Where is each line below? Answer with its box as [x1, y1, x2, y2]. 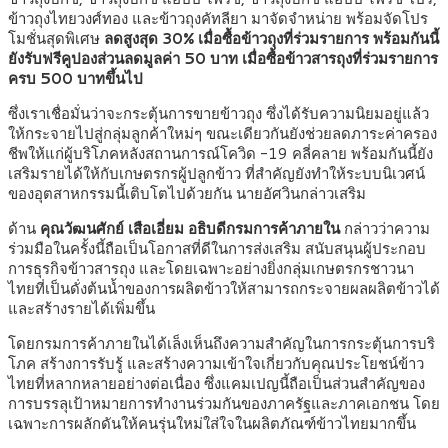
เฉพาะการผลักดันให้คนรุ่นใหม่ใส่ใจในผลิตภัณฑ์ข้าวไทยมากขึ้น [8, 413, 416, 435]
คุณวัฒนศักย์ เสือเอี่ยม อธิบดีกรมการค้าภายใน [40, 218, 344, 240]
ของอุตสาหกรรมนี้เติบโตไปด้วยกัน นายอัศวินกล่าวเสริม [8, 183, 366, 205]
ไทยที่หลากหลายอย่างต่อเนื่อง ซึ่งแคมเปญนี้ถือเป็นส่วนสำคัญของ [8, 373, 425, 395]
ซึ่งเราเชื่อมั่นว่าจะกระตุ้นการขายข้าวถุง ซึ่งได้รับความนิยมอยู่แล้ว [8, 103, 429, 125]
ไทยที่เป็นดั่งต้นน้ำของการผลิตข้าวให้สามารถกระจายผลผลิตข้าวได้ [8, 278, 440, 300]
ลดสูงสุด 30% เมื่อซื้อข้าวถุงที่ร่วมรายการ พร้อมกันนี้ [104, 28, 439, 50]
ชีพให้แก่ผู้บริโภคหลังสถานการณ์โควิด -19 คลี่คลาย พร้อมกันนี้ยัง [8, 143, 433, 165]
